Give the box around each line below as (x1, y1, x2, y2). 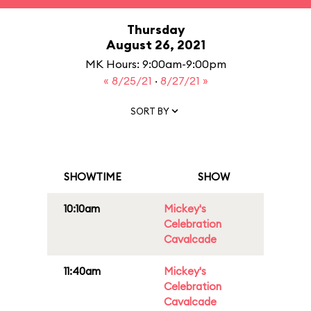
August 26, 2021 (106, 37, 205, 53)
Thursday (126, 22, 185, 37)
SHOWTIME (64, 170, 121, 183)
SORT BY (131, 105, 169, 117)
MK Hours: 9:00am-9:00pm (85, 57, 226, 71)
